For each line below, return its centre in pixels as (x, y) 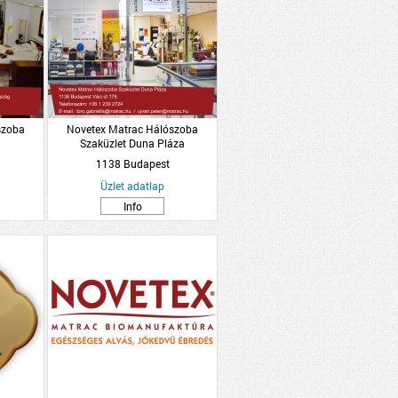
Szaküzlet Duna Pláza (132, 143)
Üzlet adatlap (132, 186)
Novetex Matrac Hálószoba (132, 129)
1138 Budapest (132, 163)
